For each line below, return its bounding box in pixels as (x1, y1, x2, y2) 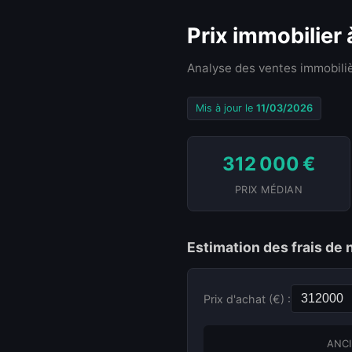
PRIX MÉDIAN (234, 184, 303, 196)
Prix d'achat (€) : (203, 291, 291, 306)
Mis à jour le (196, 102, 256, 114)
